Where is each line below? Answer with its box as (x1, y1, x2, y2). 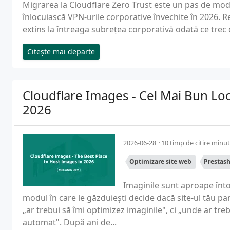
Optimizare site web (129, 157, 191, 166)
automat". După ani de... (23, 217, 117, 228)
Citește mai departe (27, 47, 95, 56)
